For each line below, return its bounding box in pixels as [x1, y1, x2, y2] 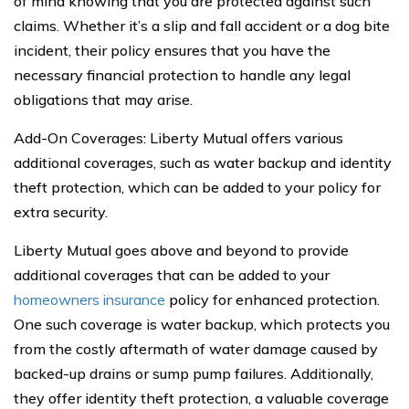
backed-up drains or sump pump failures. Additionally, [14, 364, 373, 383]
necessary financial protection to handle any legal [14, 66, 351, 84]
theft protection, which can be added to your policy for [14, 178, 381, 196]
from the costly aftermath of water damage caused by [14, 340, 378, 358]
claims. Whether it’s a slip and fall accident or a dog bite [14, 16, 390, 35]
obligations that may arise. [14, 90, 193, 109]
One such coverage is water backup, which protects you [14, 315, 390, 333]
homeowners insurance [14, 290, 165, 309]
